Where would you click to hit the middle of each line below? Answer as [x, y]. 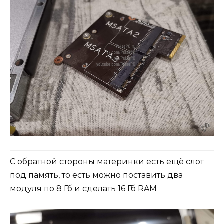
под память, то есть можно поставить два [96, 175]
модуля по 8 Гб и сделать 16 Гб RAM [83, 188]
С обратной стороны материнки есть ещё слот [107, 161]
